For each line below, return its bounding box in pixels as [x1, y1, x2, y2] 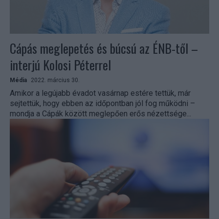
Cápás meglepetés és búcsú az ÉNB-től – [10, 39, 198, 58]
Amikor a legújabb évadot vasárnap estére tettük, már [10, 88, 191, 98]
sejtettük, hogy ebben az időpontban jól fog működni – [10, 99, 195, 109]
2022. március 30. [31, 77, 80, 84]
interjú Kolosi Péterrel [10, 55, 111, 75]
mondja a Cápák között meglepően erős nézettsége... [10, 109, 191, 119]
